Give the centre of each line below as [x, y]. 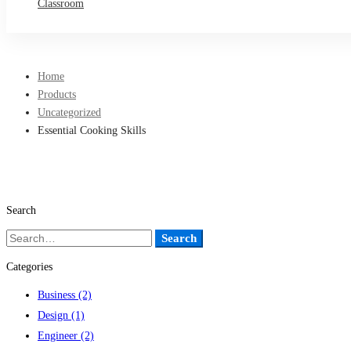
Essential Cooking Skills [92, 130]
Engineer [59, 336]
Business [58, 295]
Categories [29, 267]
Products [57, 94]
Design [54, 315]
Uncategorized [69, 112]
